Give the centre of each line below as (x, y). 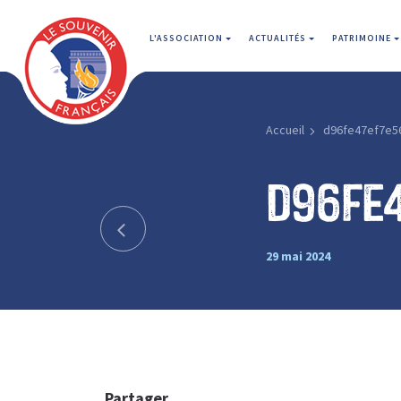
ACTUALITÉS (279, 38)
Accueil (285, 130)
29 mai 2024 (298, 256)
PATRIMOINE (363, 38)
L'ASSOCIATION (188, 38)
